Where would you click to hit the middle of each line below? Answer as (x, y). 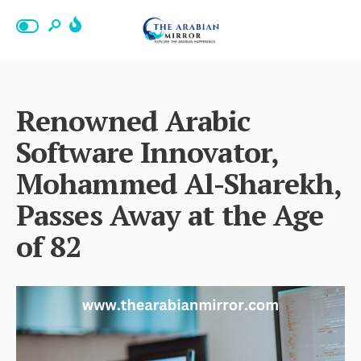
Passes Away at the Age (170, 215)
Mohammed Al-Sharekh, (179, 183)
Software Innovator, (147, 152)
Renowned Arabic (133, 120)
